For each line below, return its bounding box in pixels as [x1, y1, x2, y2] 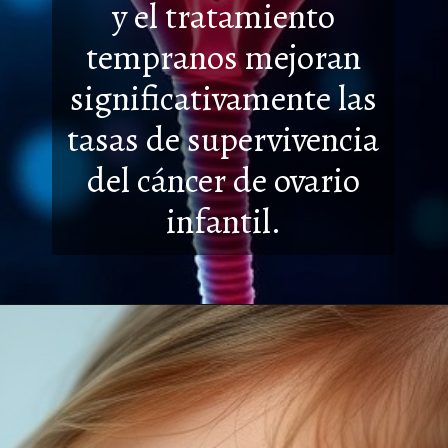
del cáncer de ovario [86, 157, 360, 205]
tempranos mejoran [85, 34, 361, 82]
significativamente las [69, 75, 377, 123]
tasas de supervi [67, 116, 293, 164]
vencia [292, 116, 380, 164]
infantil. [165, 198, 281, 246]
